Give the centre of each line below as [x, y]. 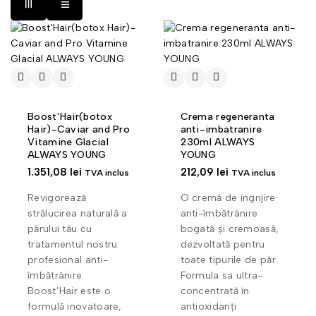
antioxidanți [208, 306]
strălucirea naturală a [78, 213]
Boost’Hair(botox [70, 116]
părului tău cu [60, 229]
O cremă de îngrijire [228, 197]
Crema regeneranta [227, 116]
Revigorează [57, 197]
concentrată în [215, 291]
